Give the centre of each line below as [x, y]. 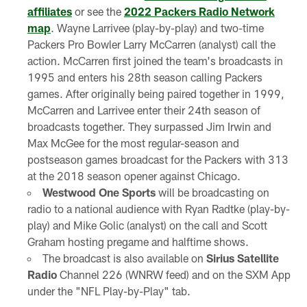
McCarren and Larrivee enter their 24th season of [144, 110]
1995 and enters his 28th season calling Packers [145, 77]
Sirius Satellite [242, 258]
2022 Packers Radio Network [199, 12]
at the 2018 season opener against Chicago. [134, 176]
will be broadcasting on [212, 193]
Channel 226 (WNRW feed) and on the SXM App [173, 275]
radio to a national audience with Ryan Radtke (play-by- [158, 209]
